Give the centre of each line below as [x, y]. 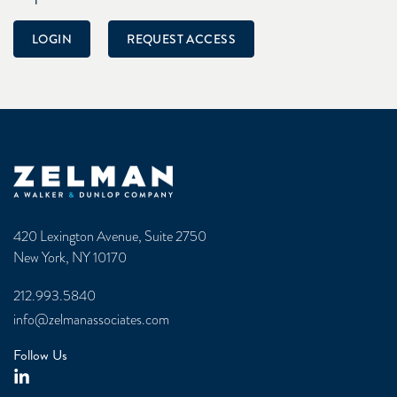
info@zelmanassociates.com [91, 320]
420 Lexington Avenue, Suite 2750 [110, 237]
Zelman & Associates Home [90, 175]
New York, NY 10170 [70, 258]
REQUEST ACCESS [181, 39]
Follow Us [40, 355]
